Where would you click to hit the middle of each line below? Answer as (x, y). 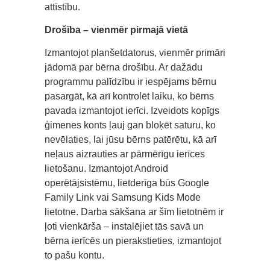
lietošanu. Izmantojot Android (106, 169)
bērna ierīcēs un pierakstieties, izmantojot (133, 241)
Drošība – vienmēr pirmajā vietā (116, 30)
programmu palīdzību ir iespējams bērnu (130, 82)
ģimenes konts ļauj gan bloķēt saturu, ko (130, 125)
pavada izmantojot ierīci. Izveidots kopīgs (132, 111)
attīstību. (62, 7)
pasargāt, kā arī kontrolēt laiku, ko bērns (129, 96)
